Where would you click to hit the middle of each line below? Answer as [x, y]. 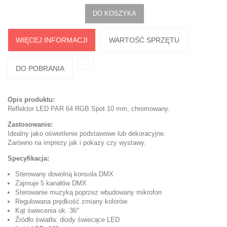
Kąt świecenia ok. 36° [47, 211]
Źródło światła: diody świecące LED [67, 220]
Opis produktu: [31, 100]
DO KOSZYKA [115, 13]
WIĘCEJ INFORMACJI [52, 40]
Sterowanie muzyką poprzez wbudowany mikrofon [88, 192]
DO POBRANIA [40, 68]
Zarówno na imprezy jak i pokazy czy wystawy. [77, 143]
